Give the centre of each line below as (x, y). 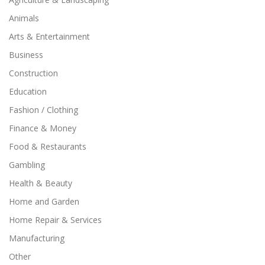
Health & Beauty (41, 183)
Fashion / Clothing (43, 109)
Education (28, 91)
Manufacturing (37, 238)
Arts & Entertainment (49, 36)
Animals (24, 18)
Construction (33, 73)
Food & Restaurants (48, 146)
